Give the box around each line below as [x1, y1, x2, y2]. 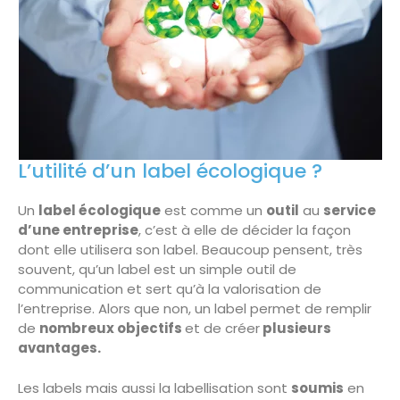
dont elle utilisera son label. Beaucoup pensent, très [18, 240, 362, 260]
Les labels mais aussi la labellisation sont [18, 378, 291, 397]
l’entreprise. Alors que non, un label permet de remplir [18, 299, 371, 319]
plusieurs [260, 319, 331, 338]
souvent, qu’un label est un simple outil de [18, 260, 296, 279]
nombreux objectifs [39, 319, 185, 338]
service [323, 201, 376, 221]
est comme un [161, 201, 266, 221]
